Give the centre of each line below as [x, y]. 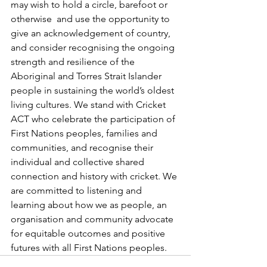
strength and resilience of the [74, 61]
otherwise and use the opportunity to [91, 18]
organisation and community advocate [93, 219]
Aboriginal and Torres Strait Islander [87, 76]
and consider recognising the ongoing [94, 47]
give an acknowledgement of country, [92, 33]
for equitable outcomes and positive [89, 233]
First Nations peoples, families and [85, 133]
